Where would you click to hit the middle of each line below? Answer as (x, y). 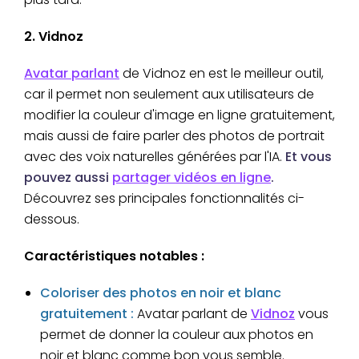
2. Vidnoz (54, 37)
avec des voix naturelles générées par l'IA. (155, 157)
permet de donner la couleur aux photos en (177, 335)
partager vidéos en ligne (192, 178)
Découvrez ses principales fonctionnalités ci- (164, 199)
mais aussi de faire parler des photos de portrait (174, 136)
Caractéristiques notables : (114, 256)
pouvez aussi (68, 178)
